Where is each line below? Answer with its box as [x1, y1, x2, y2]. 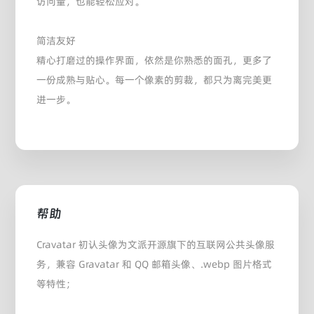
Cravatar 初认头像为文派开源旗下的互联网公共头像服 [36, 237, 275, 252]
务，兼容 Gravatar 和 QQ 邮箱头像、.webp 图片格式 [36, 257, 273, 271]
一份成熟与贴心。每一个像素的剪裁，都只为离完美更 [36, 72, 273, 87]
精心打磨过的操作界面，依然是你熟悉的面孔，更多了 [36, 53, 273, 67]
